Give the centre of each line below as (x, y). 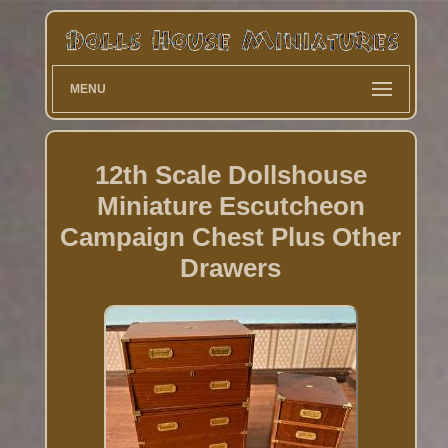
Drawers (231, 267)
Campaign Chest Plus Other (231, 236)
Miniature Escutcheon (230, 205)
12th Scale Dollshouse (230, 174)
